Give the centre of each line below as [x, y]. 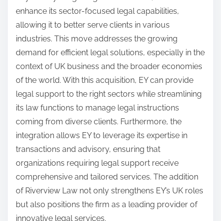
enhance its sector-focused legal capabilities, [97, 11]
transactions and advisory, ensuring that [88, 149]
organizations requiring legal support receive [97, 163]
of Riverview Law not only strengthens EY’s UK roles [110, 190]
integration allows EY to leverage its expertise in [102, 135]
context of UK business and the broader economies [109, 66]
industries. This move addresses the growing [97, 38]
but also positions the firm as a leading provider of [107, 204]
